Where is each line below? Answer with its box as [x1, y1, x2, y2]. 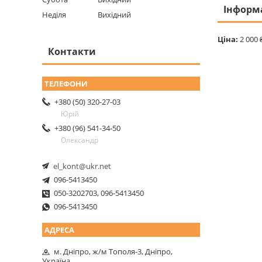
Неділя [42, 9, 66, 20]
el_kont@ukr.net [53, 161, 111, 172]
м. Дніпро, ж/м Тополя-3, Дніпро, [54, 246, 173, 257]
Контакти [48, 44, 96, 58]
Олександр [61, 135, 98, 145]
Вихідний [98, 9, 131, 20]
